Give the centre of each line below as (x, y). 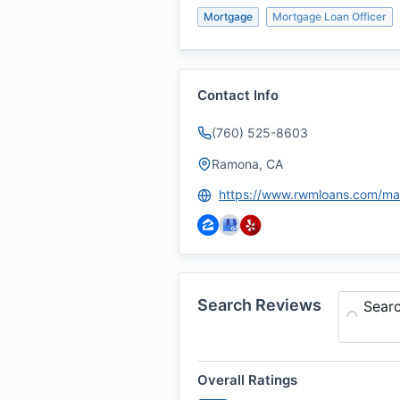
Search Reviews (259, 305)
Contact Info (238, 95)
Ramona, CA (247, 164)
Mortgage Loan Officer (329, 17)
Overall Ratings (247, 380)
